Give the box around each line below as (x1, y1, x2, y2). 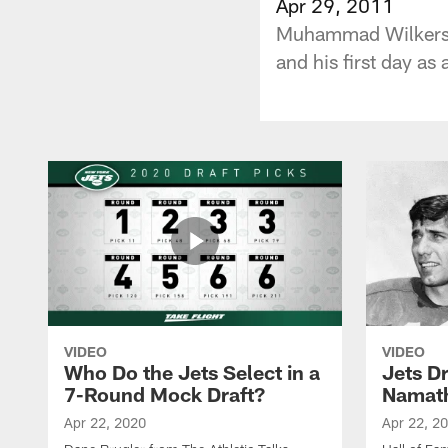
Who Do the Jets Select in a (64, 359, 320, 384)
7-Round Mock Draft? (64, 381, 265, 406)
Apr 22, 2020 (64, 413, 146, 431)
